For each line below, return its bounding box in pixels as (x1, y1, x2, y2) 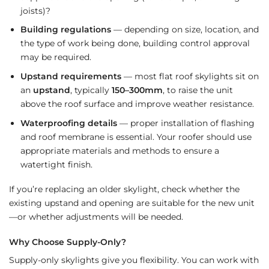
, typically (70, 84, 112, 95)
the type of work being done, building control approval (20, 38, 250, 49)
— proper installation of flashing (116, 117, 255, 128)
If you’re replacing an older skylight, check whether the (9, 184, 240, 195)
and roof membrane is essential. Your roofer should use (20, 131, 252, 142)
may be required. (20, 52, 91, 63)
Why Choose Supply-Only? (9, 236, 126, 247)
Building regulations (20, 24, 111, 35)
